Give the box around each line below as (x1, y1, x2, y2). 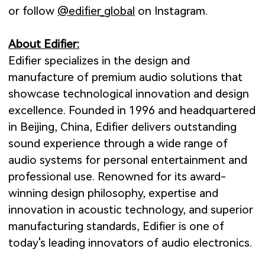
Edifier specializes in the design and (8, 54, 190, 68)
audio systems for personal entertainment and (8, 153, 248, 167)
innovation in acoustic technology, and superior (8, 203, 254, 217)
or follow (8, 4, 55, 18)
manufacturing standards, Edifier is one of (8, 219, 225, 234)
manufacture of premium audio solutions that (8, 70, 243, 85)
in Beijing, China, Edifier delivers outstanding (8, 120, 237, 134)
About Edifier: (8, 37, 80, 51)
